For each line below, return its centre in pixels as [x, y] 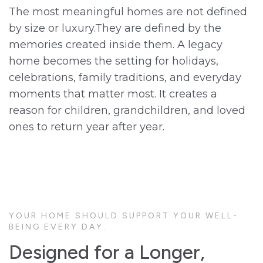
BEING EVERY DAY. [58, 227]
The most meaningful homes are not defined [128, 12]
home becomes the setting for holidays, [114, 61]
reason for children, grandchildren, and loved [127, 111]
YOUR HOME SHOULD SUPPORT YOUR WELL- [124, 216]
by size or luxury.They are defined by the [115, 28]
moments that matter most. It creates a [113, 94]
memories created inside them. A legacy [116, 45]
